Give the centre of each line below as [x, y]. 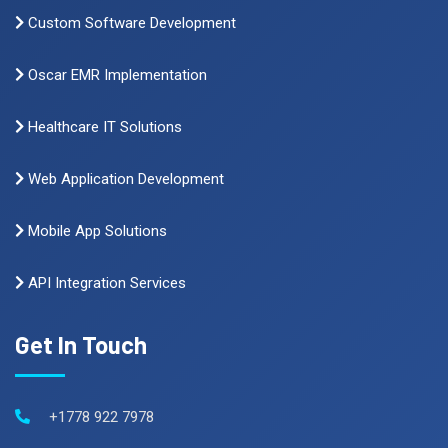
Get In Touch [81, 345]
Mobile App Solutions [95, 231]
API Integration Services [105, 283]
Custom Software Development [130, 23]
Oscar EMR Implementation [115, 75]
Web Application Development [124, 179]
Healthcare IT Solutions [103, 127]
